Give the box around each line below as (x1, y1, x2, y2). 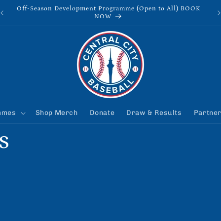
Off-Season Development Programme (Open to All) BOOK (16, 5, 200, 12)
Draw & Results (126, 109, 182, 117)
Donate (89, 109, 115, 117)
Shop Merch (35, 109, 78, 117)
